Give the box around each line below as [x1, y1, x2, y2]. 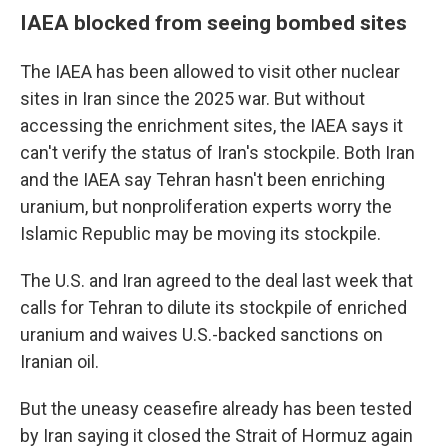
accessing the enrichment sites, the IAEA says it [20, 115, 403, 137]
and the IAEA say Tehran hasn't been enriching [20, 169, 385, 191]
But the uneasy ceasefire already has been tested [20, 398, 412, 420]
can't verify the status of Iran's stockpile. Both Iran [20, 142, 415, 164]
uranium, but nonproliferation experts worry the [20, 196, 392, 218]
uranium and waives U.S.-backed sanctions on [20, 324, 383, 346]
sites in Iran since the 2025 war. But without [20, 88, 365, 110]
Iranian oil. [20, 351, 99, 373]
